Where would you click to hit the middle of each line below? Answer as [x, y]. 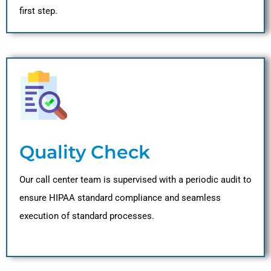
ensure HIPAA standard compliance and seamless [120, 198]
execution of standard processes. [87, 216]
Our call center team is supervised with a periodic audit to [135, 180]
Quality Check [85, 152]
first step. [38, 11]
